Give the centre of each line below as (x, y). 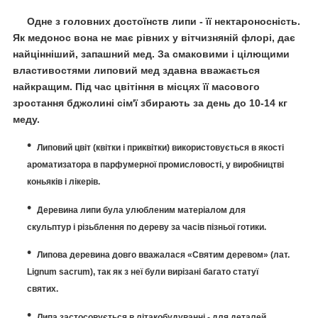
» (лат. (276, 255)
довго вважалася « (151, 255)
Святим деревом (228, 255)
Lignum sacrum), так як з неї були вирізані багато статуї (143, 272)
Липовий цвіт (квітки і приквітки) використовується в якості (160, 147)
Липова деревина (73, 255)
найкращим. (44, 87)
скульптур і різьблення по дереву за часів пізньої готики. (147, 227)
